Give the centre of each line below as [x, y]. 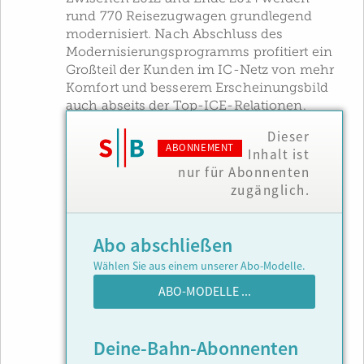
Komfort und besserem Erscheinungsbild [197, 88]
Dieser [288, 137]
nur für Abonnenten [244, 173]
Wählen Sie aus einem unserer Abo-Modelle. [199, 266]
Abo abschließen [163, 246]
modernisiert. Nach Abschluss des [175, 34]
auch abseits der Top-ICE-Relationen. [186, 106]
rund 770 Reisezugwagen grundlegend [189, 16]
